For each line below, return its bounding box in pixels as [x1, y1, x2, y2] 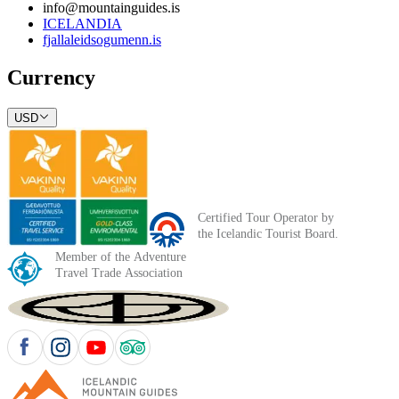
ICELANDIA [43, 16, 122, 32]
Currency [7, 66, 95, 90]
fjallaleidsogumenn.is [43, 32, 161, 48]
